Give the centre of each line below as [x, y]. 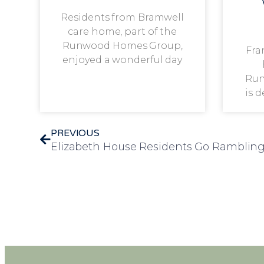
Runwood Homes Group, [122, 45]
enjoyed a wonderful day [123, 60]
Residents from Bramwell [123, 17]
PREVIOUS [75, 133]
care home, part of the [123, 31]
